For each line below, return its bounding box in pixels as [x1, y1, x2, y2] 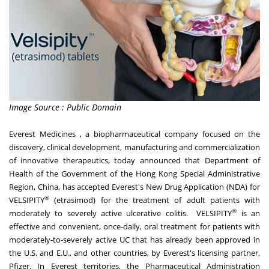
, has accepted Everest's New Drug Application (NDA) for [58, 181, 261, 193]
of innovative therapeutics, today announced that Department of [9, 155, 260, 166]
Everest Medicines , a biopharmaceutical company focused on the [9, 128, 260, 140]
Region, [9, 181, 38, 193]
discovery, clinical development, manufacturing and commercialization [9, 142, 260, 153]
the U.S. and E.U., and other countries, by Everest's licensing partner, [9, 247, 260, 259]
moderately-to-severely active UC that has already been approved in [9, 234, 260, 246]
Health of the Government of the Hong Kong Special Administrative [9, 168, 260, 180]
